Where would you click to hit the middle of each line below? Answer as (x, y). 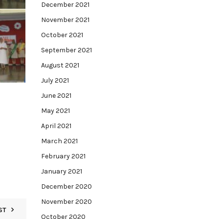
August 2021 (60, 65)
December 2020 (66, 186)
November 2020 (66, 202)
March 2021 (59, 141)
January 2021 (61, 171)
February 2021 (63, 156)
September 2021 (66, 50)
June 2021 (56, 96)
